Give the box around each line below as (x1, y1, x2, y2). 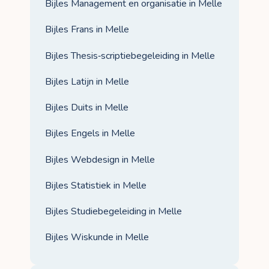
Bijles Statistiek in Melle (45, 178, 147, 192)
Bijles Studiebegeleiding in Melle (45, 205, 182, 218)
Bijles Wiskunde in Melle (45, 231, 149, 244)
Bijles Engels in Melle (45, 127, 135, 141)
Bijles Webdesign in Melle (45, 153, 155, 166)
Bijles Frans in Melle (45, 23, 129, 37)
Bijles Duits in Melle (45, 101, 128, 115)
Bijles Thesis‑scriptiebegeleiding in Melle (45, 49, 215, 62)
